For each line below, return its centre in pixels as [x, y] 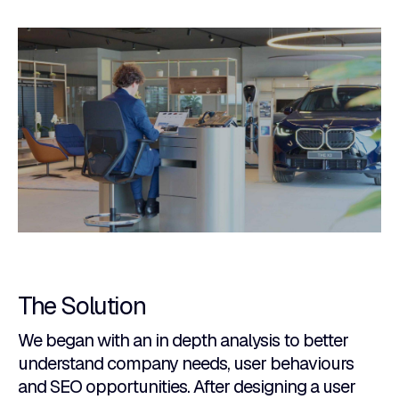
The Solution [82, 305]
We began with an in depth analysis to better [183, 340]
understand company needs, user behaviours [186, 363]
